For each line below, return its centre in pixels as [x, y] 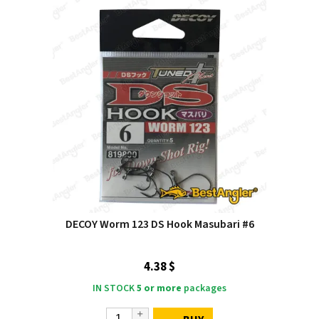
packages [204, 289]
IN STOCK [114, 289]
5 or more [159, 289]
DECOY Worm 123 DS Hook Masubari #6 [159, 225]
